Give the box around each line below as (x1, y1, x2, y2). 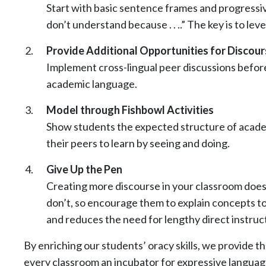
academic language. (46, 77, 137, 91)
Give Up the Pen (46, 163, 122, 176)
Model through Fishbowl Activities (46, 103, 214, 117)
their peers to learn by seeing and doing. (46, 137, 230, 150)
